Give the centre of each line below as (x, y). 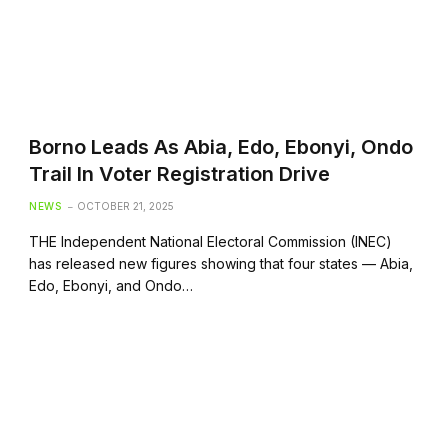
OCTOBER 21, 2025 (126, 205)
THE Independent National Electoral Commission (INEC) (211, 241)
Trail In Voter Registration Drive (180, 173)
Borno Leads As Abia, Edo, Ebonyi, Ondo (221, 146)
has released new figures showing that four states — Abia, (221, 263)
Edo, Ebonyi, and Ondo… (111, 285)
